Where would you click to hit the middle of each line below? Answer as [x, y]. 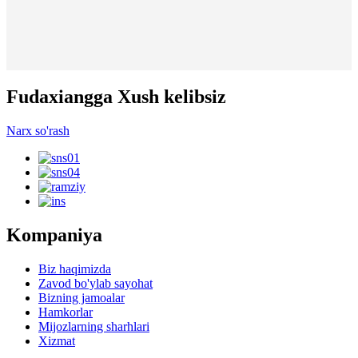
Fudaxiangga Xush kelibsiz [116, 96]
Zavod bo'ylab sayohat [95, 283]
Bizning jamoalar [82, 297]
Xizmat [57, 340]
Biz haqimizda [75, 268]
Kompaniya [54, 235]
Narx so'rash [38, 130]
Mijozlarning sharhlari [94, 326]
